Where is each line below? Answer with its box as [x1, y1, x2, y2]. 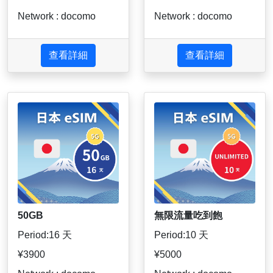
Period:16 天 [18, 230, 72, 241]
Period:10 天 [154, 230, 208, 241]
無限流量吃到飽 [154, 210, 222, 221]
